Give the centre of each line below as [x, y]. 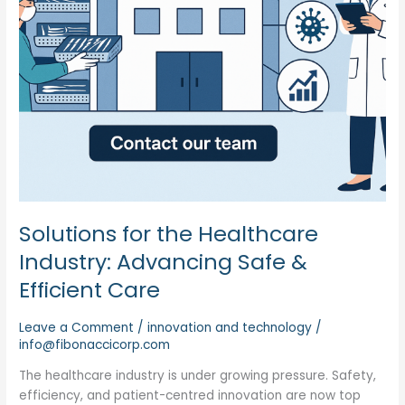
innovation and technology [230, 327]
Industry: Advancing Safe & [164, 262]
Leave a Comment [77, 327]
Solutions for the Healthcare [169, 234]
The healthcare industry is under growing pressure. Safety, [198, 375]
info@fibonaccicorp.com [95, 344]
